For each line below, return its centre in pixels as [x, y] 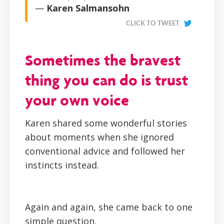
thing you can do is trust [106, 80]
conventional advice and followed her [105, 151]
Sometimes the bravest [103, 60]
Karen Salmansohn [88, 8]
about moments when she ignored [99, 137]
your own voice [77, 100]
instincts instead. [62, 165]
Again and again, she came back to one [109, 207]
